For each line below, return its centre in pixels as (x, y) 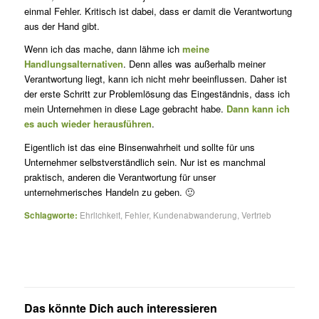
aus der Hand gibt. (62, 26)
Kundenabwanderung (195, 215)
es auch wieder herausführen (88, 124)
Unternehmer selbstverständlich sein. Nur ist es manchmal (145, 162)
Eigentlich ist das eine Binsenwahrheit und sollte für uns (139, 147)
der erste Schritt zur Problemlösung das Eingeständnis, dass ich (157, 94)
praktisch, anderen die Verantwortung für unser (120, 177)
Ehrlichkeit (100, 215)
